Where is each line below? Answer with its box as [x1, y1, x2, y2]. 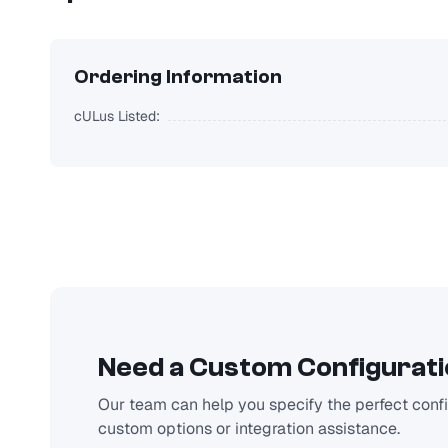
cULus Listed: [73, 107, 160, 126]
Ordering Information [73, 65, 282, 89]
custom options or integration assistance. [97, 418, 400, 440]
